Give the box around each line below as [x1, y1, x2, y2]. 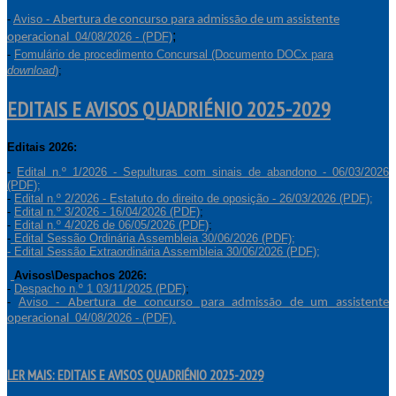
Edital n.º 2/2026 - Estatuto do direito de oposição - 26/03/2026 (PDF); [14, 191, 373, 205]
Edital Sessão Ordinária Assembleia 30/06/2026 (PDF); [11, 231, 295, 245]
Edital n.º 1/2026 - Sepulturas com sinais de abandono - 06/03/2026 [17, 164, 389, 179]
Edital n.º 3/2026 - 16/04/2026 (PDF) [14, 204, 200, 218]
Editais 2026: [7, 140, 77, 154]
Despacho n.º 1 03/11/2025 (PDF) [14, 282, 186, 296]
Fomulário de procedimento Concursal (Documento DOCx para [14, 47, 333, 61]
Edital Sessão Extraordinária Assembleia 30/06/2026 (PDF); [11, 244, 320, 258]
